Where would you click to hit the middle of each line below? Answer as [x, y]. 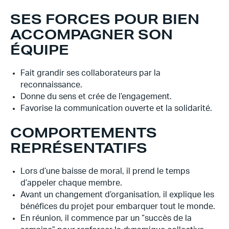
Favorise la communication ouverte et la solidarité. [116, 108]
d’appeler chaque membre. [71, 183]
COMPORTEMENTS [84, 132]
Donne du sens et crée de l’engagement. [96, 97]
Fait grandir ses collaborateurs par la [90, 73]
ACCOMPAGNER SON [91, 34]
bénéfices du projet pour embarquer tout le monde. [118, 207]
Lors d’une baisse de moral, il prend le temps [105, 171]
